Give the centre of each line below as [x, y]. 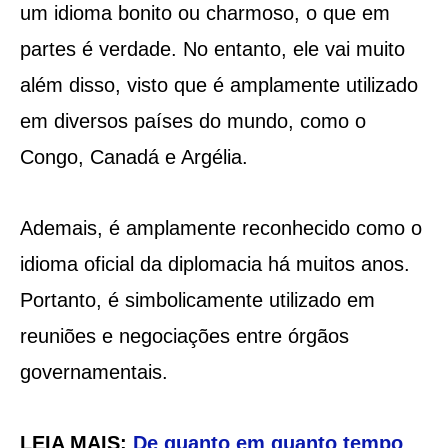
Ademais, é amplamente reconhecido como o [220, 227]
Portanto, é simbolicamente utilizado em [197, 299]
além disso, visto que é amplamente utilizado [218, 84]
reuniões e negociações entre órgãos [184, 335]
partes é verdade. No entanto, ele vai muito [212, 48]
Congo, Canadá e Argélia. [133, 156]
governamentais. [93, 371]
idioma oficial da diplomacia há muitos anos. [214, 263]
